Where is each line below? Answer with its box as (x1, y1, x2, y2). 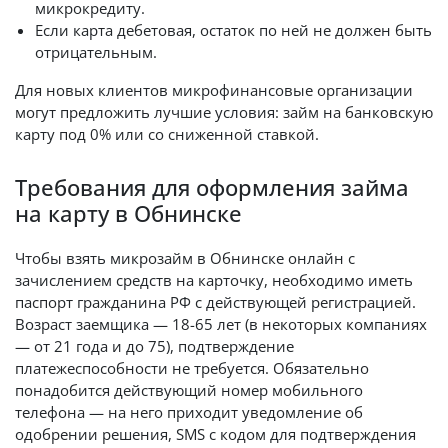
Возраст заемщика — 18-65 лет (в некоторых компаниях (15, 314, 427, 334)
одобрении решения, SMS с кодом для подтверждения (15, 424, 416, 444)
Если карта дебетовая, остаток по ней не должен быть (35, 20, 432, 40)
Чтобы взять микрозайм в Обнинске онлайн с (15, 248, 355, 268)
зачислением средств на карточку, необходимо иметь (15, 270, 413, 290)
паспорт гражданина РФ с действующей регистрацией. (15, 292, 416, 312)
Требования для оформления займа (15, 172, 409, 203)
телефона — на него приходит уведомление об (15, 402, 363, 422)
